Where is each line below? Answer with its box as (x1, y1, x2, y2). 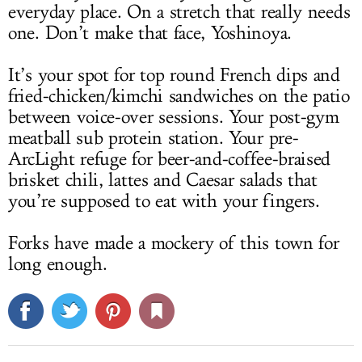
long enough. (8, 252, 107, 276)
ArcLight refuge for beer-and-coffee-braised (8, 147, 331, 170)
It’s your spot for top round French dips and (8, 63, 340, 86)
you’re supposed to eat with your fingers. (8, 189, 320, 213)
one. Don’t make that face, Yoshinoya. (8, 21, 292, 44)
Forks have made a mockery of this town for (8, 231, 339, 255)
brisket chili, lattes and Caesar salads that (8, 168, 318, 192)
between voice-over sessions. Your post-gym (8, 105, 339, 128)
